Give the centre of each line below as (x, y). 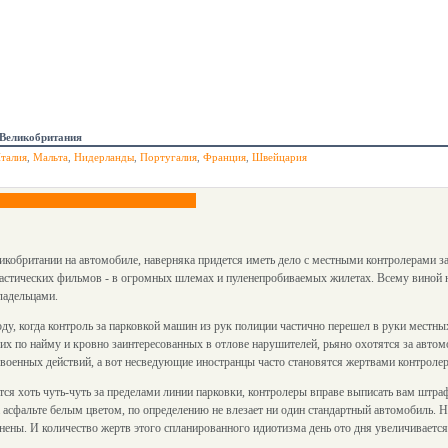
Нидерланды (104, 157)
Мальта (50, 157)
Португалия (168, 157)
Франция (224, 157)
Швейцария (279, 157)
